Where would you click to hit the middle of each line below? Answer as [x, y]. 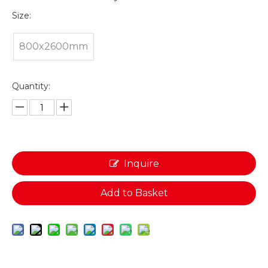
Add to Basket [134, 193]
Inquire [141, 164]
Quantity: [31, 86]
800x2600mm [54, 46]
